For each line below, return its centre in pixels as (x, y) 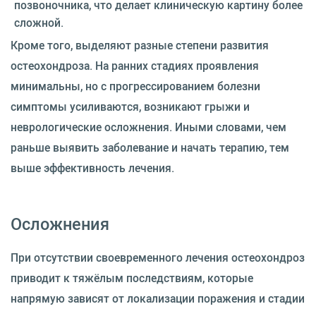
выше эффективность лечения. (92, 168)
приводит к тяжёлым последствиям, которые (132, 278)
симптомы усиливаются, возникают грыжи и (130, 106)
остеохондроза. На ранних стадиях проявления (135, 65)
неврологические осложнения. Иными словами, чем (148, 127)
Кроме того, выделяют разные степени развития (140, 45)
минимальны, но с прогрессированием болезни (135, 86)
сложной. (39, 22)
